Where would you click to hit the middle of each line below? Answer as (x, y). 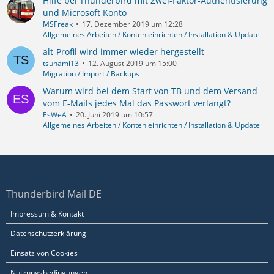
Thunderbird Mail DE (54, 194)
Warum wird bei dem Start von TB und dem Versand (150, 91)
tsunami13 (61, 63)
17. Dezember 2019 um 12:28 (132, 24)
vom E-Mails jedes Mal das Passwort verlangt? (137, 103)
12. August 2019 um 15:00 (132, 63)
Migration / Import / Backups (91, 73)
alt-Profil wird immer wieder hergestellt (124, 51)
